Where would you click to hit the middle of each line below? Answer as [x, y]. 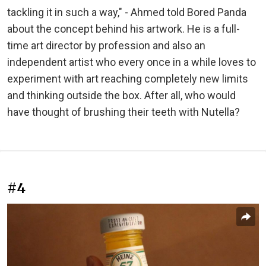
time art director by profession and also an [106, 45]
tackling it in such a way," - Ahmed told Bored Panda [127, 12]
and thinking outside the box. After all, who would [121, 95]
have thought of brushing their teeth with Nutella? [123, 112]
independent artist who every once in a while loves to [132, 62]
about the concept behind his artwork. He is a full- [123, 28]
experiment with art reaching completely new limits [128, 78]
